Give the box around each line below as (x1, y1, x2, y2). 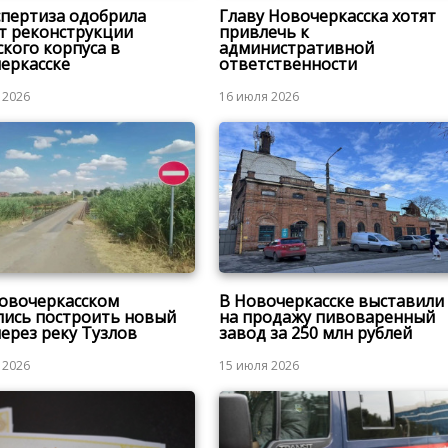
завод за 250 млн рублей (218, 321, 412, 344)
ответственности (218, 53, 357, 76)
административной (218, 37, 374, 60)
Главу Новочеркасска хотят (218, 5, 436, 28)
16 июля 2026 (218, 88, 299, 106)
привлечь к (218, 21, 309, 44)
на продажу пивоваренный (218, 305, 435, 328)
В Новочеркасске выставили (218, 289, 444, 312)
